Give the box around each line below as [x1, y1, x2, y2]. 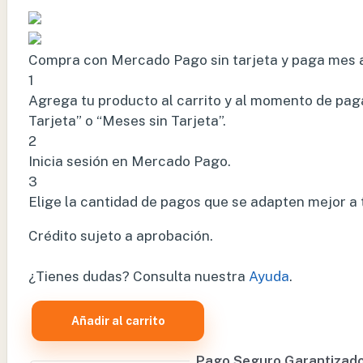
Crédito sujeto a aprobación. [28, 228, 213, 245]
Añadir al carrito [70, 314, 165, 328]
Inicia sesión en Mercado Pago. [28, 153, 231, 170]
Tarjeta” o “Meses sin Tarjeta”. [28, 113, 226, 130]
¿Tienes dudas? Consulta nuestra [28, 268, 249, 285]
